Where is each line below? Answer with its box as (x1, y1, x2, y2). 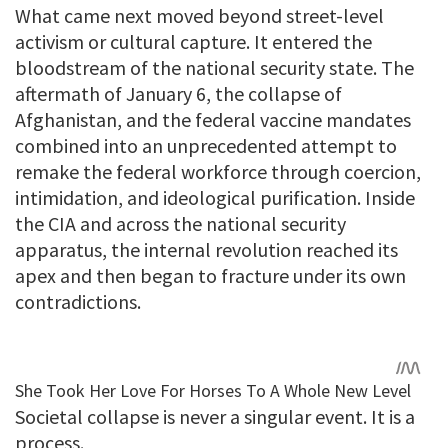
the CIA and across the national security (15, 210, 346, 236)
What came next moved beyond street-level (15, 2, 384, 28)
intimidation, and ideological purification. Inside (15, 184, 415, 210)
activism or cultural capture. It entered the (15, 28, 372, 54)
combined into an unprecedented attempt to (15, 132, 397, 158)
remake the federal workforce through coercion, (15, 158, 421, 184)
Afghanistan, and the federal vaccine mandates (15, 106, 411, 132)
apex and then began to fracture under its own (15, 262, 406, 288)
